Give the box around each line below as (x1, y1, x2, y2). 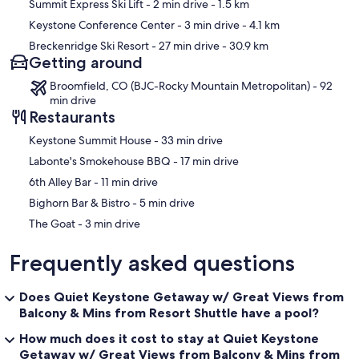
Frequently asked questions (10, 249, 295, 277)
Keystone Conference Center (29, 18, 175, 33)
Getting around (29, 53, 143, 73)
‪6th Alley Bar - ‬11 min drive (101, 175, 158, 190)
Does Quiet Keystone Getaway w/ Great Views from (19, 288, 344, 305)
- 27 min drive (149, 38, 220, 54)
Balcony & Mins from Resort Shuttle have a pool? (19, 305, 319, 321)
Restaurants (29, 107, 115, 127)
